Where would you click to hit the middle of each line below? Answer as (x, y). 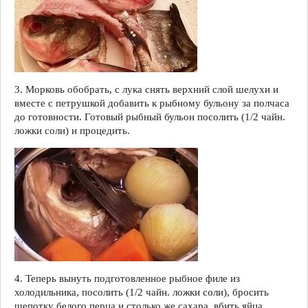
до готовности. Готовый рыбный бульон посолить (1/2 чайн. (150, 117)
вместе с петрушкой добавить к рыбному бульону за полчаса (152, 103)
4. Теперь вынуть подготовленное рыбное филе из (127, 278)
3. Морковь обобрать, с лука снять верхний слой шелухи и (146, 89)
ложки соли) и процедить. (72, 130)
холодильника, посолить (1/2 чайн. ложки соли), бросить (142, 292)
